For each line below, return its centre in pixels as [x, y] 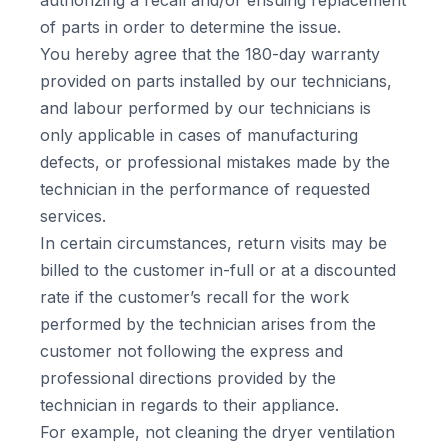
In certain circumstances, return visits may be [213, 243]
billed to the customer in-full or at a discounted [218, 270]
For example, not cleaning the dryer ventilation [217, 432]
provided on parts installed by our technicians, [216, 81]
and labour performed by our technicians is [205, 108]
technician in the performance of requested [205, 189]
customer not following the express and [191, 351]
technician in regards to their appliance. [189, 405]
